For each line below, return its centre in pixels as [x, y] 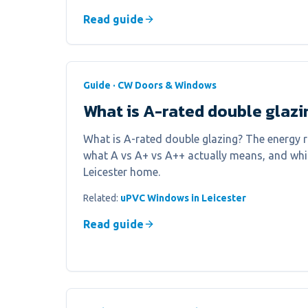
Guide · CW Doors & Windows [150, 85]
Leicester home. [122, 172]
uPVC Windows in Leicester [183, 198]
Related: [102, 198]
